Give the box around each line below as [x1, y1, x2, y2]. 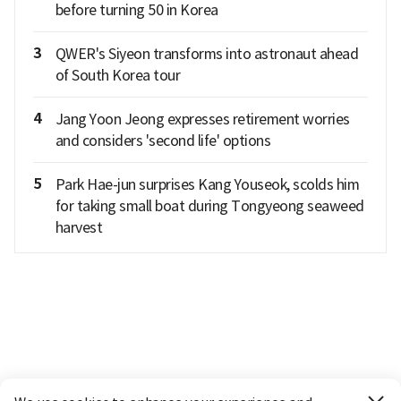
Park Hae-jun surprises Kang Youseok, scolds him [55, 175, 359, 193]
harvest [55, 218, 102, 236]
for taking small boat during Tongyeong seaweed [55, 196, 364, 215]
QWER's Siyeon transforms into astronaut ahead [55, 44, 358, 63]
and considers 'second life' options [55, 131, 270, 149]
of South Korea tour [55, 65, 180, 84]
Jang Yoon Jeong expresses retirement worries [55, 109, 350, 128]
